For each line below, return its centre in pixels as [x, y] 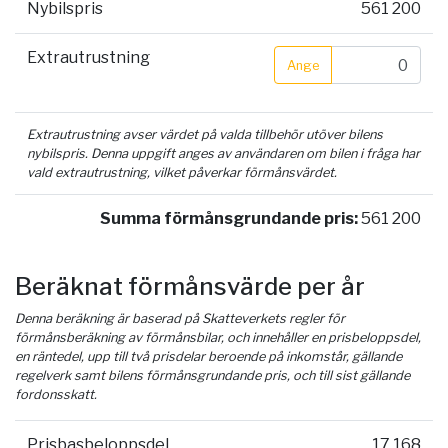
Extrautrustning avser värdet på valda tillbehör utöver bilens [205, 135]
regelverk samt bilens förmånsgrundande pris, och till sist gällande [212, 376]
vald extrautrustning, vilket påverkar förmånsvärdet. [182, 173]
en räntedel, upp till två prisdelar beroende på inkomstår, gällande [208, 357]
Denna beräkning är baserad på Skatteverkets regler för [180, 319]
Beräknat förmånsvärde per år [190, 287]
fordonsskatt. [56, 395]
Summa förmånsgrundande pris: [229, 219]
